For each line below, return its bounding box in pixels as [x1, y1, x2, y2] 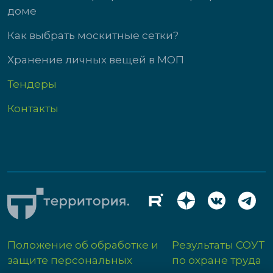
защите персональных [7, 254, 132, 267]
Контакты [7, 102, 58, 115]
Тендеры [7, 78, 57, 90]
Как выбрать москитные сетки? [7, 29, 179, 41]
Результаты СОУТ [171, 239, 264, 252]
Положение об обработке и [7, 239, 158, 252]
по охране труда [171, 254, 261, 267]
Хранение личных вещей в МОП [7, 54, 184, 66]
